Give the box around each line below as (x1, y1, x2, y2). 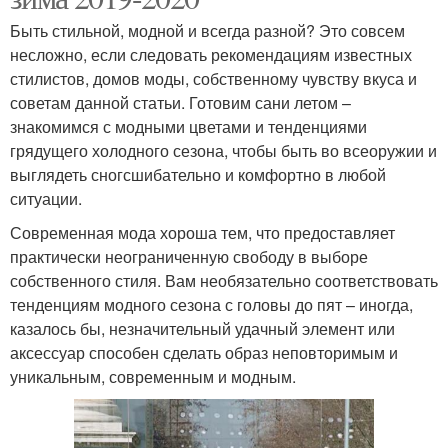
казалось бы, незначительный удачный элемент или (10, 317, 395, 341)
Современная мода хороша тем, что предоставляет (10, 221, 395, 245)
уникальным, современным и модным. (10, 365, 296, 389)
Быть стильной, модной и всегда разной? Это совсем (10, 19, 405, 43)
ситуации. (10, 187, 82, 211)
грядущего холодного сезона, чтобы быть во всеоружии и (10, 139, 437, 163)
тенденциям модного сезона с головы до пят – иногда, (10, 293, 413, 317)
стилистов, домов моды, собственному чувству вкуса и (10, 67, 417, 91)
